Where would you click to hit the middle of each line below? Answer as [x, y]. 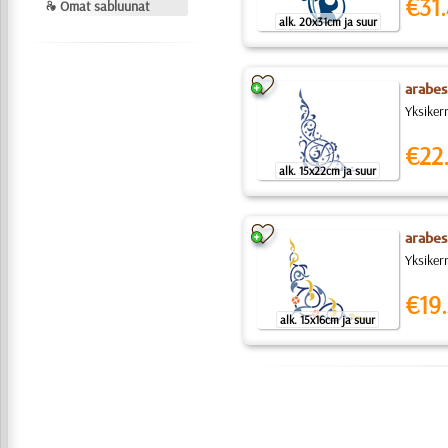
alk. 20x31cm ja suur [327, 21]
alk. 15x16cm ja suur [328, 319]
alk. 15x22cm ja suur [328, 170]
